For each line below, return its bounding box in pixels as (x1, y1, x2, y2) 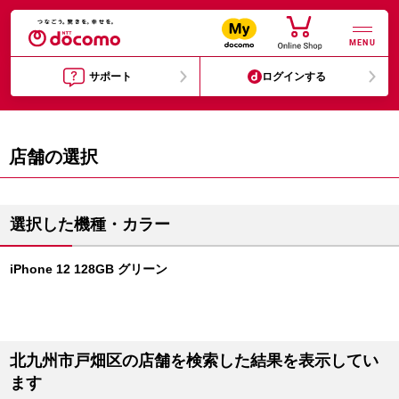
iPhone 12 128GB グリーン (10, 262, 167, 276)
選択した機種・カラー (10, 216, 170, 233)
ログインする (262, 70, 327, 83)
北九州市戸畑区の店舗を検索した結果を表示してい (10, 352, 379, 370)
